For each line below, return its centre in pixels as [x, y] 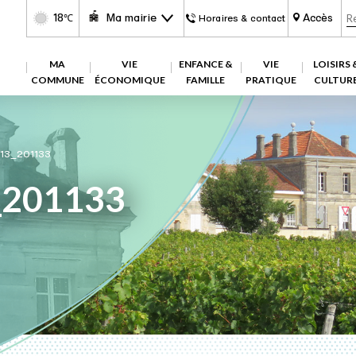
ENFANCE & [205, 64]
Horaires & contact [242, 18]
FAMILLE [205, 80]
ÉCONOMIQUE [130, 80]
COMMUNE [57, 80]
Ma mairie [132, 18]
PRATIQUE [271, 80]
